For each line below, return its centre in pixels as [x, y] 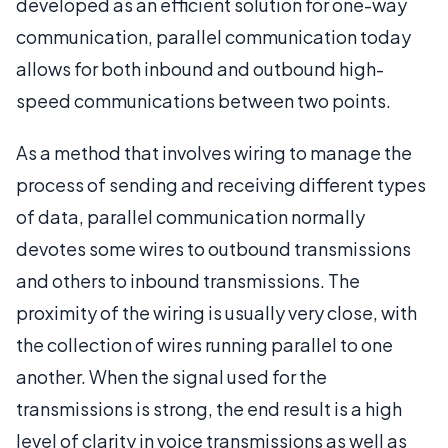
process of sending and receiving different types [221, 184]
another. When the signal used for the [171, 376]
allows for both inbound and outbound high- [200, 68]
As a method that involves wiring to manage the [214, 152]
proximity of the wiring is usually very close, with [216, 312]
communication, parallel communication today [213, 36]
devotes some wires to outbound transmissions [213, 248]
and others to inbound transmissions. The [188, 280]
